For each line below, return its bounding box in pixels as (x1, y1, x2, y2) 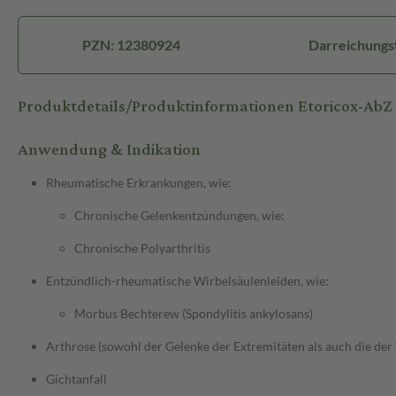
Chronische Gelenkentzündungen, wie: (74, 208, 285, 224)
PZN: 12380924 (82, 36, 181, 54)
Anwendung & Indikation (18, 134, 201, 166)
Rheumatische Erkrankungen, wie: (46, 175, 232, 191)
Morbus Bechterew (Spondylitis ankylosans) (74, 306, 313, 322)
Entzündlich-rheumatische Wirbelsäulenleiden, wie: (46, 273, 329, 289)
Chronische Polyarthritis (74, 240, 210, 256)
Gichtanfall (46, 371, 107, 387)
